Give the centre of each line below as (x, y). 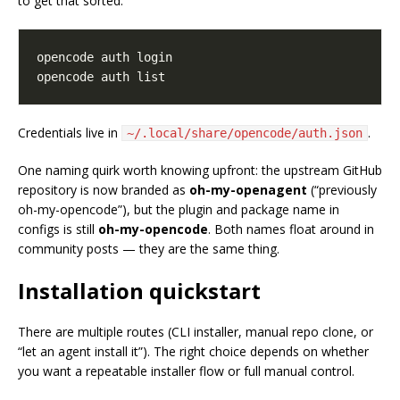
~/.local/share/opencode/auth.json (245, 133)
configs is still (58, 229)
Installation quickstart (139, 291)
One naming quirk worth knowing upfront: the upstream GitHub (200, 171)
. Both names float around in (291, 229)
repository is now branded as (104, 190)
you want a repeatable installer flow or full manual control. (186, 371)
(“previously (342, 190)
